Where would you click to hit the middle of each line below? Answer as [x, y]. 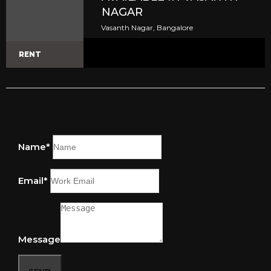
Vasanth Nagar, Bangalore [147, 28]
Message [39, 239]
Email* [33, 181]
